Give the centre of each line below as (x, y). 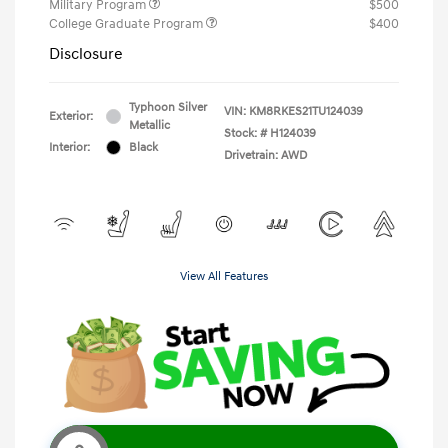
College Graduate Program (127, 23)
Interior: (69, 147)
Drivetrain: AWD (265, 155)
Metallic (149, 125)
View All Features (224, 276)
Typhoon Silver (168, 107)
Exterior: (71, 116)
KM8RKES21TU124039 (306, 111)
